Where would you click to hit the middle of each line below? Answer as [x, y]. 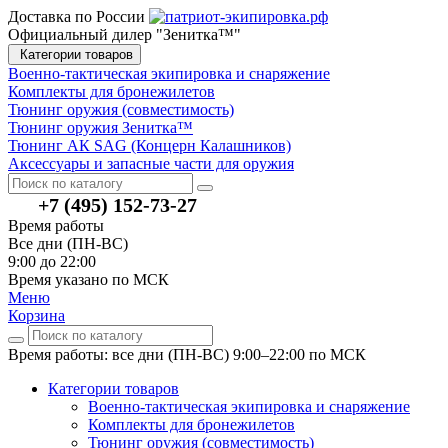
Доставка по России [76, 16]
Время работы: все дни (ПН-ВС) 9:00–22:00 [158, 354]
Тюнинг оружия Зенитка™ [100, 127]
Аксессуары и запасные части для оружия [151, 163]
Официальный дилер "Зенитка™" [124, 34]
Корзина [36, 315]
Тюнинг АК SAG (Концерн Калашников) [149, 145]
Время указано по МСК [88, 279]
